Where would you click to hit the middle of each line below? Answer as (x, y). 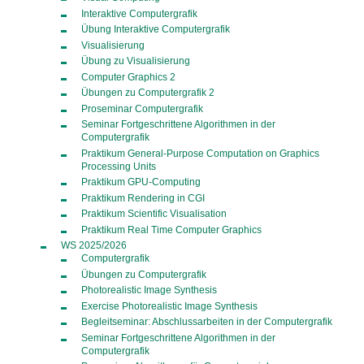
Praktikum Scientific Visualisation (154, 214)
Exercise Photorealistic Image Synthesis (170, 305)
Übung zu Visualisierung (136, 61)
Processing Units (119, 166)
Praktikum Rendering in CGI (143, 197)
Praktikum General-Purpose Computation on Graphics (201, 153)
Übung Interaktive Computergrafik (156, 29)
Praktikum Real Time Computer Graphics (172, 229)
